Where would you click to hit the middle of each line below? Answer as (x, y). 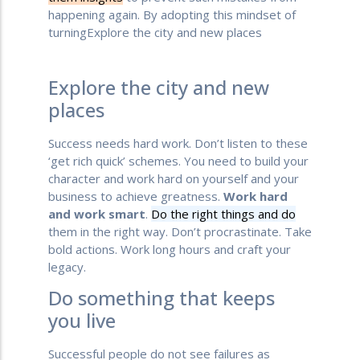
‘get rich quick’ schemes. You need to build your (178, 160)
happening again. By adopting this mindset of (172, 15)
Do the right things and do (223, 213)
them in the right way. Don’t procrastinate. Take (180, 231)
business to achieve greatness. (136, 196)
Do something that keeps (162, 297)
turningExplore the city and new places (155, 33)
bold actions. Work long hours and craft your (170, 249)
